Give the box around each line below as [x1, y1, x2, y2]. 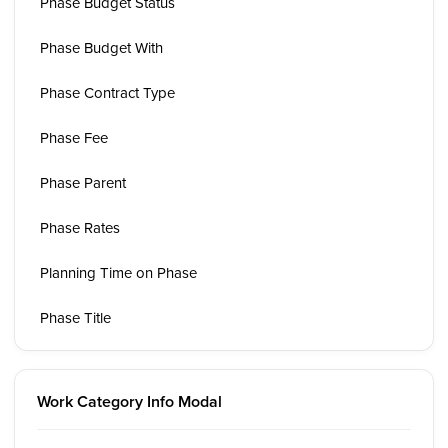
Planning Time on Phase [40, 262, 197, 283]
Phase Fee [40, 127, 108, 148]
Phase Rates [40, 217, 120, 238]
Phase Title [40, 307, 111, 328]
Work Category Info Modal [37, 390, 222, 413]
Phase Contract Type [40, 82, 175, 103]
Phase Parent [40, 172, 126, 193]
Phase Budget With [40, 37, 163, 58]
